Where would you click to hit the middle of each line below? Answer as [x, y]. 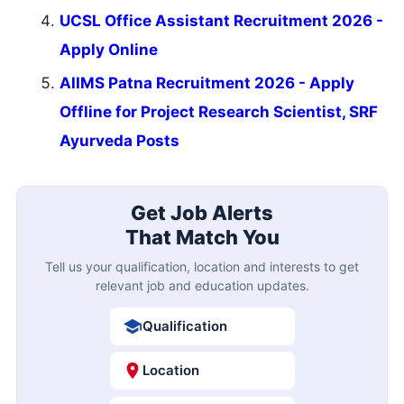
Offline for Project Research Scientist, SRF [219, 112]
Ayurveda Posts [119, 141]
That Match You [202, 237]
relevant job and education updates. [202, 285]
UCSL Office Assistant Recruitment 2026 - [221, 21]
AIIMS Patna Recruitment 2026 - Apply [207, 83]
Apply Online [109, 50]
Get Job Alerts [202, 212]
